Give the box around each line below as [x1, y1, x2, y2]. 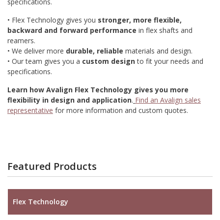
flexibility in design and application [7, 95, 132, 105]
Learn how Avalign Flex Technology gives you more [7, 85, 189, 95]
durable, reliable [66, 46, 123, 56]
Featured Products [7, 160, 97, 173]
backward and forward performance [7, 26, 137, 35]
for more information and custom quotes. [53, 106, 190, 115]
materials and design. [123, 46, 192, 56]
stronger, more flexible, [98, 15, 182, 25]
